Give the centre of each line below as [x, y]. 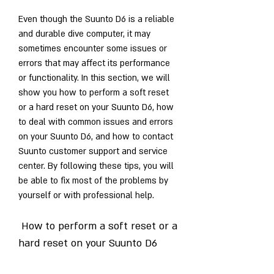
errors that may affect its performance [94, 63]
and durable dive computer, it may [84, 34]
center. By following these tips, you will [96, 166]
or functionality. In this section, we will [94, 78]
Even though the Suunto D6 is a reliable [96, 19]
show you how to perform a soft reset [94, 92]
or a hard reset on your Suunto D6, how [96, 107]
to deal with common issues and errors [96, 122]
